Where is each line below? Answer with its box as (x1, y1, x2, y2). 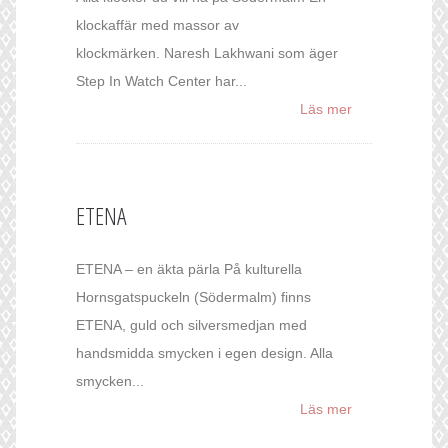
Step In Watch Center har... (76, 73, 247, 90)
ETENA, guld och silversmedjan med (76, 317, 307, 334)
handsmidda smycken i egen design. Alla (76, 345, 333, 362)
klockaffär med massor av (76, 17, 239, 34)
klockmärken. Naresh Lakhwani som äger (76, 45, 338, 62)
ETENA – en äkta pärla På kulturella (76, 261, 302, 278)
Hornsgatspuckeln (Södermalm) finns (76, 289, 311, 306)
